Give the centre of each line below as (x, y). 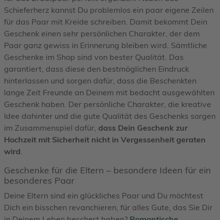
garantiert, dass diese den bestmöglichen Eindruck (96, 69)
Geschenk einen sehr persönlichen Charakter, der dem (102, 33)
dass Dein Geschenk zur (143, 127)
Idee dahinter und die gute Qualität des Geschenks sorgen (110, 116)
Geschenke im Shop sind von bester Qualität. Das (94, 57)
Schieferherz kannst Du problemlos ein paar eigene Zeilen (109, 10)
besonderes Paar (39, 180)
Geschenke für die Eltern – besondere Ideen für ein (108, 170)
